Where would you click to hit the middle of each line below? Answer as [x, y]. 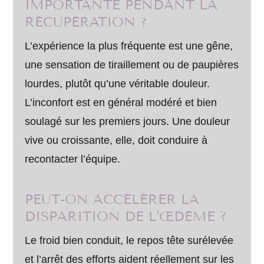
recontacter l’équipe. [73, 159]
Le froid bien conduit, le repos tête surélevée [129, 240]
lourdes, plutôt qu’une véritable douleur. [118, 83]
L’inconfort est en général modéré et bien [121, 102]
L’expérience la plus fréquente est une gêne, [129, 46]
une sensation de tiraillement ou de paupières [132, 65]
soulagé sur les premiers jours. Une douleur [128, 121]
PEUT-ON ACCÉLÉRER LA [112, 199]
